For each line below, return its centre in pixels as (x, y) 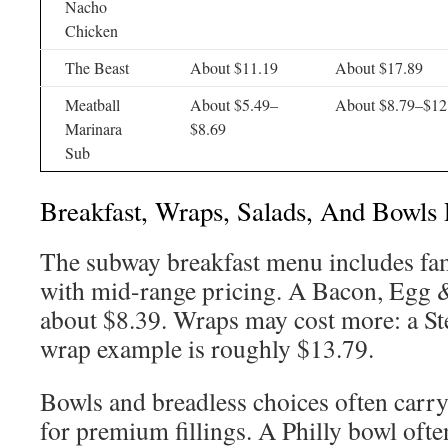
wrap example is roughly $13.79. (207, 348)
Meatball (92, 104)
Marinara (93, 128)
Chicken (91, 30)
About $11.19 (234, 67)
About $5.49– (234, 104)
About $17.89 (379, 67)
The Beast (97, 67)
